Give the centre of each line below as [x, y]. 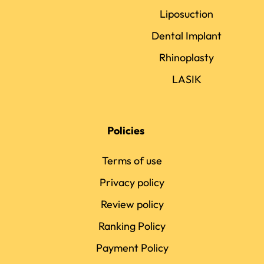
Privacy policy [132, 182]
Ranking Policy [132, 226]
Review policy [132, 204]
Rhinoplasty [187, 57]
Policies [126, 130]
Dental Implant [187, 35]
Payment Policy [132, 247]
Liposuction [187, 14]
